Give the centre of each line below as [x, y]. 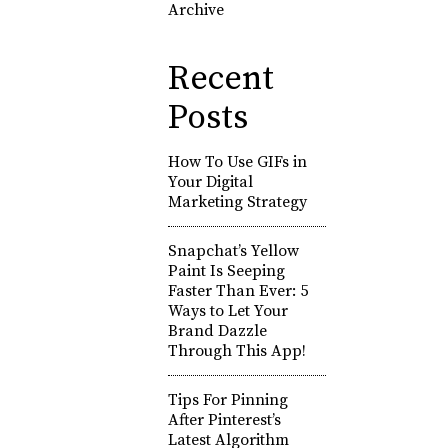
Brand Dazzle [217, 331]
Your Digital [210, 182]
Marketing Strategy [237, 202]
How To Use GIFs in [237, 162]
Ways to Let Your [227, 311]
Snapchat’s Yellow [233, 251]
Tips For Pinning [227, 400]
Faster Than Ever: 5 [237, 291]
